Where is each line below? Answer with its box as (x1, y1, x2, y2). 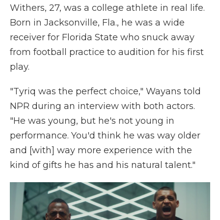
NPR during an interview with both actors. (10, 101, 195, 111)
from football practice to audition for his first (10, 47, 204, 57)
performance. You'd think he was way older (10, 130, 200, 141)
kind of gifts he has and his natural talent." (10, 160, 195, 170)
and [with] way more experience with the (10, 145, 192, 156)
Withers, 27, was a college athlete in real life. (10, 2, 205, 13)
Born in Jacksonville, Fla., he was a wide (10, 17, 185, 28)
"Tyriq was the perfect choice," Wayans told (10, 86, 201, 97)
